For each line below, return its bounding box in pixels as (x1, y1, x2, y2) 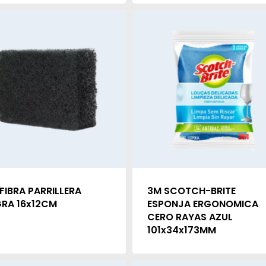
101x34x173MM (147, 223, 216, 237)
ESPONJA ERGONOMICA (147, 197, 258, 211)
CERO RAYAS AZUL (147, 210, 233, 224)
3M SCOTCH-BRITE (147, 184, 236, 198)
